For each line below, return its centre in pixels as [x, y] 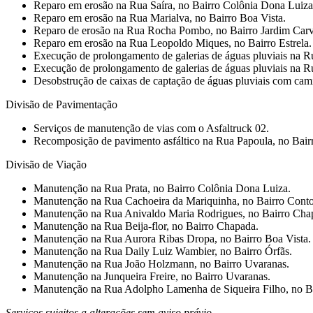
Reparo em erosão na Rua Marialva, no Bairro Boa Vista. [160, 17]
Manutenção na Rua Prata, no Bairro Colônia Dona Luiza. [162, 188]
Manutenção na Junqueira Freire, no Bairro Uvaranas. [152, 276]
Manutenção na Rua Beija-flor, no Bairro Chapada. [146, 226]
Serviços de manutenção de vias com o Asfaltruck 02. [151, 128]
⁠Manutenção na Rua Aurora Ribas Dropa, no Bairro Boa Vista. [172, 238]
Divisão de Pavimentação [61, 104]
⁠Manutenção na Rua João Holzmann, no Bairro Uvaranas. [161, 263]
